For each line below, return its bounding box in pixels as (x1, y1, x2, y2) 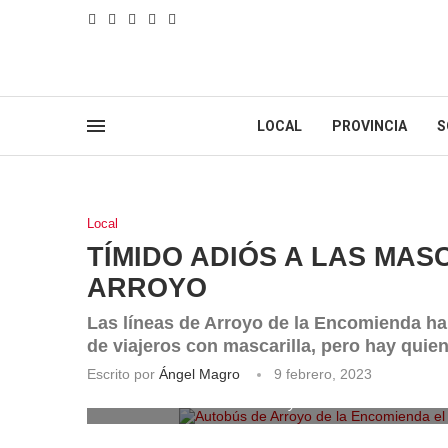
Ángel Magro (159, 366, 240, 382)
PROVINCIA (332, 118, 407, 134)
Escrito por (87, 366, 159, 382)
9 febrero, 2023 (274, 366, 372, 382)
